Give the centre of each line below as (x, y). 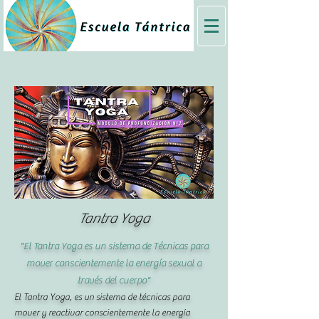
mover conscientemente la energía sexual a (114, 263)
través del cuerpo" (114, 281)
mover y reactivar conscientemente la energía (102, 312)
